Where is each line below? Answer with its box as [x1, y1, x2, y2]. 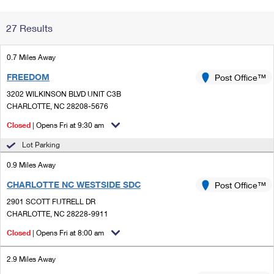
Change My [177, 15, 223, 25]
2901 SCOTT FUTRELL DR [7, 197, 95, 206]
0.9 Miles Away [7, 160, 56, 169]
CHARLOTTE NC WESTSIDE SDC [7, 179, 141, 190]
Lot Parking [22, 140, 60, 149]
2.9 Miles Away [7, 254, 56, 264]
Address [182, 24, 218, 35]
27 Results [6, 22, 53, 34]
